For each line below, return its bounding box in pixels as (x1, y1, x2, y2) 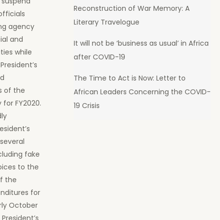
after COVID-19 (73, 52, 125, 62)
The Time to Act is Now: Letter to (73, 73, 186, 83)
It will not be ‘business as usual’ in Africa (73, 38, 209, 48)
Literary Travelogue (73, 17, 139, 27)
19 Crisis (73, 100, 100, 110)
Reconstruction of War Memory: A (73, 3, 190, 13)
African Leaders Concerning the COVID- (73, 86, 211, 97)
